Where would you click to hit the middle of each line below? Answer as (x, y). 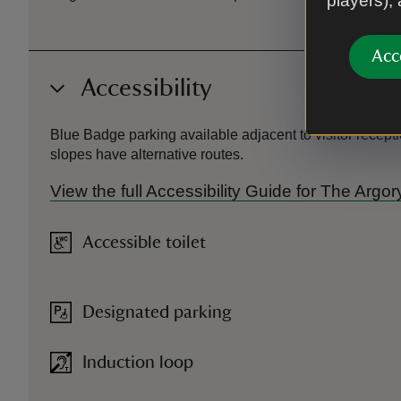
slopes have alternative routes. (147, 155)
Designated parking (157, 313)
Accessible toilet (144, 243)
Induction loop (138, 363)
